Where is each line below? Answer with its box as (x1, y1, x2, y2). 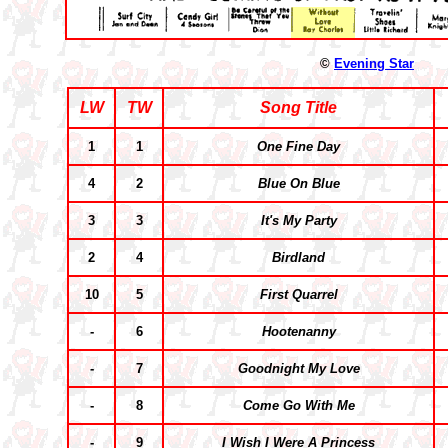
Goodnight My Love (237, 361, 360, 376)
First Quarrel (259, 287, 338, 302)
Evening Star (334, 56, 414, 71)
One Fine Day (257, 139, 340, 154)
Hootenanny (261, 324, 336, 339)
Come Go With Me (242, 398, 355, 413)
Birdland (272, 250, 325, 265)
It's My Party (260, 213, 337, 228)
